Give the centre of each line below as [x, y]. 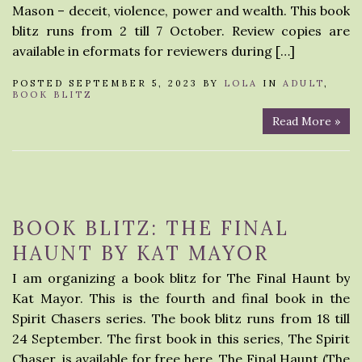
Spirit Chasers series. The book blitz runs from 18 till [181, 318]
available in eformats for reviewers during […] [154, 51]
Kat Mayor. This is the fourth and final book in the [181, 298]
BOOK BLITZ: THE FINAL [151, 228]
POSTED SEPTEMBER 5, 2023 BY [118, 83]
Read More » [306, 121]
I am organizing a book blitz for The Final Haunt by [181, 278]
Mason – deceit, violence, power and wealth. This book [181, 11]
